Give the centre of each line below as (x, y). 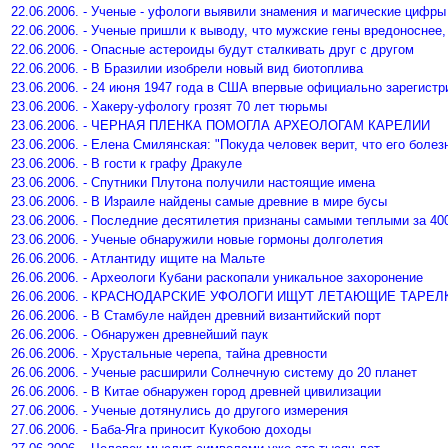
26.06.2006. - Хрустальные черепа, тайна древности (169, 353)
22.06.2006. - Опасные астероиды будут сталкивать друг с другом (212, 49)
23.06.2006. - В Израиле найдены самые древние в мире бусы (199, 201)
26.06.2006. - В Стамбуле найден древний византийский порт (196, 315)
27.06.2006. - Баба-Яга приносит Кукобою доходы (161, 429)
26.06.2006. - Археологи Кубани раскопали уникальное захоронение (217, 277)
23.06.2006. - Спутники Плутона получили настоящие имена (193, 182)
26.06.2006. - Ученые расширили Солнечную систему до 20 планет (214, 372)
